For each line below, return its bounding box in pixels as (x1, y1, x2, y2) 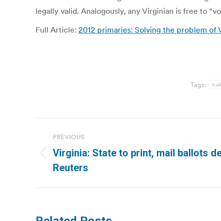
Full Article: (36, 25, 78, 35)
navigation (35, 140, 115, 160)
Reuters (53, 162, 88, 174)
